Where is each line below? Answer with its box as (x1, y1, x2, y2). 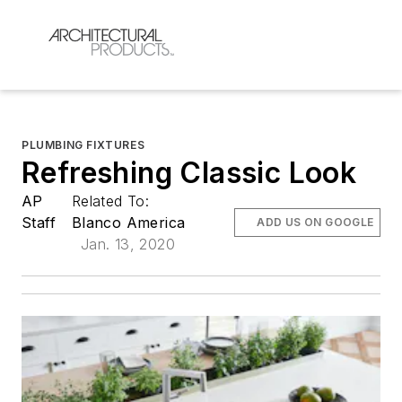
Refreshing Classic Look (22, 154, 357, 190)
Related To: (71, 191, 154, 210)
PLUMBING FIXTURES (22, 137, 145, 152)
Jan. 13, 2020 (80, 234, 175, 253)
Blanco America (71, 213, 186, 232)
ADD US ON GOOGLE (257, 214, 374, 229)
